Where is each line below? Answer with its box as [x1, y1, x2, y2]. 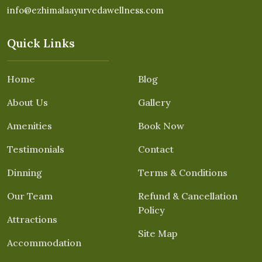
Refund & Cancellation [138, 190, 237, 202]
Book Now [138, 120, 184, 132]
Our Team [7, 190, 53, 202]
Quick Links [7, 36, 75, 51]
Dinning [7, 167, 42, 179]
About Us [7, 96, 48, 109]
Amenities [7, 120, 52, 132]
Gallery [138, 96, 171, 109]
